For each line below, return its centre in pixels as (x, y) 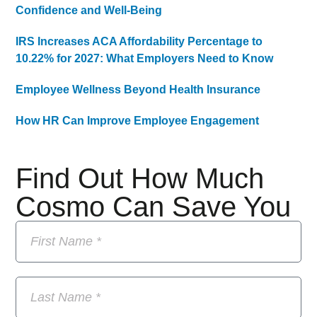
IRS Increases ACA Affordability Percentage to (139, 41)
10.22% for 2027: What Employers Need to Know (145, 58)
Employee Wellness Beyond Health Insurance (138, 89)
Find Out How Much (140, 178)
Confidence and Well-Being (89, 10)
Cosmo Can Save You (154, 206)
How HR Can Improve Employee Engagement (138, 120)
